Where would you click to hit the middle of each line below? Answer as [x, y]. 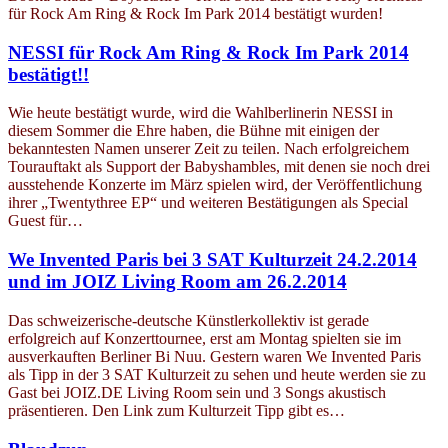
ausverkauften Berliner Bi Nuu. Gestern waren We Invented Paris [214, 356]
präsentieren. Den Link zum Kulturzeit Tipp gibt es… [176, 410]
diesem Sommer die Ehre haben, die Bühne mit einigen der [193, 131]
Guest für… [45, 221]
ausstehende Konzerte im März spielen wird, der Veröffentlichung [215, 185]
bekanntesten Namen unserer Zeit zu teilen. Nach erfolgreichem [208, 149]
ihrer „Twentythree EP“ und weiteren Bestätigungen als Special [208, 203]
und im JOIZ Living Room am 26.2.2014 [177, 282]
